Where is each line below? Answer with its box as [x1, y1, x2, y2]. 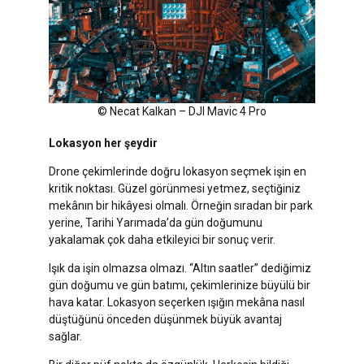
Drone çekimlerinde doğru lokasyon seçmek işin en [49, 164, 306, 178]
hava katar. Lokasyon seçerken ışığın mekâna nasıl [49, 295, 305, 309]
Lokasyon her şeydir [49, 136, 158, 149]
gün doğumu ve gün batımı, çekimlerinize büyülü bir [49, 278, 310, 292]
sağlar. [49, 329, 82, 343]
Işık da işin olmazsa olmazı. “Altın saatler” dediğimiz [49, 261, 311, 275]
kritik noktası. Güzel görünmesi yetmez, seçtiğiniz [49, 181, 301, 195]
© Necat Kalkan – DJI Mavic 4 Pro [97, 105, 266, 119]
